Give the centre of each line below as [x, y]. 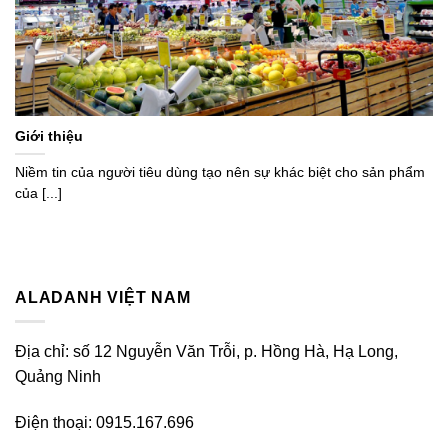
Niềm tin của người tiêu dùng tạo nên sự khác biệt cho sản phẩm [220, 173]
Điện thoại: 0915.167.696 [104, 422]
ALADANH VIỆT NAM [103, 297]
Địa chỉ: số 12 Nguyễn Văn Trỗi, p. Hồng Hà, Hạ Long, [206, 352]
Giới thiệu [49, 137]
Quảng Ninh [58, 377]
